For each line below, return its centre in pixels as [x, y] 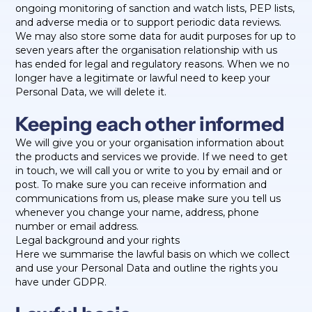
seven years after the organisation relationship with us [147, 50]
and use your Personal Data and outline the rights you [147, 268]
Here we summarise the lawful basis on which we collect [153, 254]
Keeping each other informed [150, 124]
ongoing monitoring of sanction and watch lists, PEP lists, [155, 8]
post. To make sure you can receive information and [141, 185]
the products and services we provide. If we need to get [152, 157]
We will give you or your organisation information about [150, 143]
